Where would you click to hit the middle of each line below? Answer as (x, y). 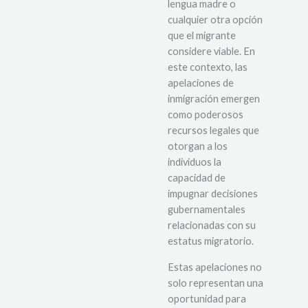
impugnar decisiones (213, 194)
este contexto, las (208, 67)
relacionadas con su (212, 225)
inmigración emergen (214, 99)
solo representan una (216, 283)
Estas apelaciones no (215, 267)
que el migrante (202, 36)
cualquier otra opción (215, 20)
